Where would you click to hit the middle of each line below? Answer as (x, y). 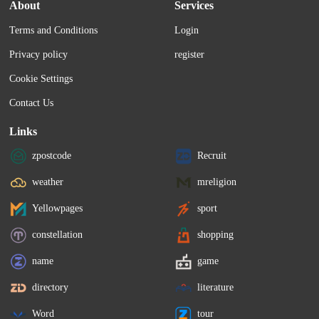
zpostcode (52, 155)
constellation (58, 234)
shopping (216, 234)
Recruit (212, 155)
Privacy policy (39, 55)
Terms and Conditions (54, 31)
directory (51, 287)
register (190, 55)
